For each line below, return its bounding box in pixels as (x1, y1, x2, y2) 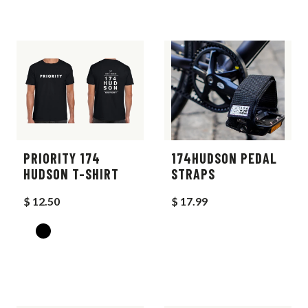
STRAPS (171, 166, 215, 183)
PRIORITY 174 (23, 150, 100, 167)
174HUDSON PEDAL (171, 150, 277, 167)
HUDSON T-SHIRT (23, 166, 119, 183)
